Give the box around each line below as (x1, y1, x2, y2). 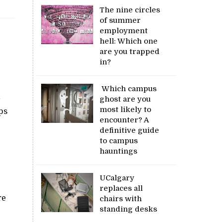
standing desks (100, 204, 158, 214)
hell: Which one (100, 36, 158, 46)
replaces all (100, 183, 143, 193)
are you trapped (100, 47, 160, 56)
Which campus (100, 84, 157, 93)
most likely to (100, 105, 152, 114)
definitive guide (100, 125, 160, 135)
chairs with (100, 194, 142, 203)
